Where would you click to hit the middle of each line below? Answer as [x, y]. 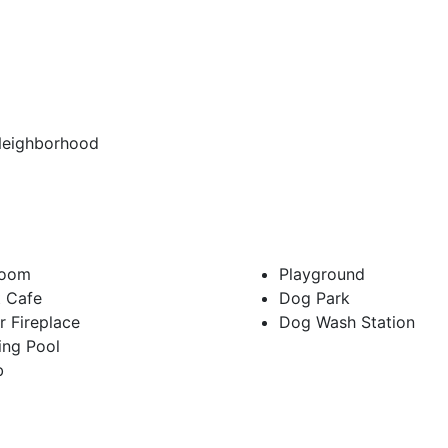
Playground [322, 274]
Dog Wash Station [347, 322]
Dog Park [314, 298]
